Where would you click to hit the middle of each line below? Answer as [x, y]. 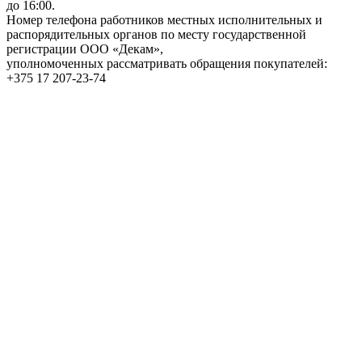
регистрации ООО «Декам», [85, 48]
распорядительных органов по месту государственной [156, 34]
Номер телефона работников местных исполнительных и [164, 19]
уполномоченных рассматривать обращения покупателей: [167, 63]
